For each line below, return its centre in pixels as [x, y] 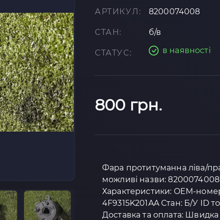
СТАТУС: [113, 53]
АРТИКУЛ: [118, 12]
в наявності [187, 50]
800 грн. [129, 105]
